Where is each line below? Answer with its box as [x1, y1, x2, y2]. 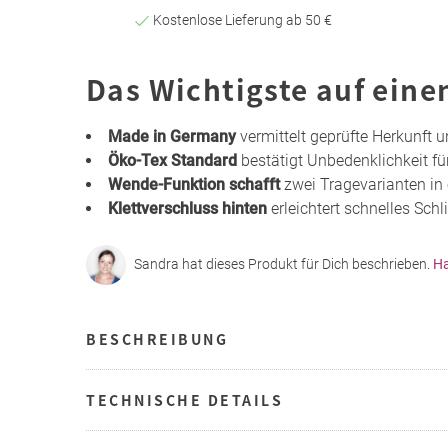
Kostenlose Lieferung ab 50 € [149, 11, 332, 28]
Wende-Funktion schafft [108, 174, 280, 194]
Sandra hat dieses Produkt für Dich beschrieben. [134, 256, 433, 273]
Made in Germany [108, 126, 236, 146]
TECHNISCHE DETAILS [86, 389, 283, 410]
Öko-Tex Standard [108, 150, 237, 170]
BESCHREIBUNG [86, 328, 228, 349]
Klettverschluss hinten [108, 198, 267, 218]
